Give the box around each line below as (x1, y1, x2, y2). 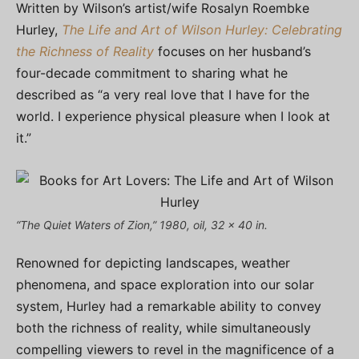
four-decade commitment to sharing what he (16, 65, 288, 81)
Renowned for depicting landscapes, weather (16, 255, 290, 271)
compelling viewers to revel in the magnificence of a (16, 341, 334, 357)
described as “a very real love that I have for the (16, 87, 309, 103)
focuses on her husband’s (154, 43, 311, 59)
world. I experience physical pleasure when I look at (16, 108, 330, 124)
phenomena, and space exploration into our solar (16, 276, 314, 292)
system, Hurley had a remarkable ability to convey (16, 298, 321, 314)
